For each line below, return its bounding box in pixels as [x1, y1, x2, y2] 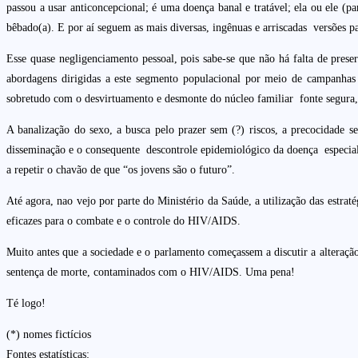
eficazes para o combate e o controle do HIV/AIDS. [6, 214, 241, 227]
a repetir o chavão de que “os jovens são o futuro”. [6, 163, 235, 176]
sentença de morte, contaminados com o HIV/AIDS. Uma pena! [6, 265, 295, 278]
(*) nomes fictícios [6, 328, 91, 340]
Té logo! [6, 296, 46, 309]
